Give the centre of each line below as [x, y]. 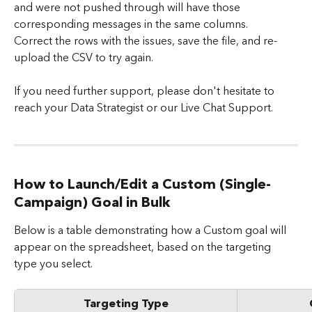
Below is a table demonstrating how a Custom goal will [151, 231]
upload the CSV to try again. [84, 58]
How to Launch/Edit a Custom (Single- [142, 185]
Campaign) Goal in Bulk [92, 203]
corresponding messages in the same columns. [132, 25]
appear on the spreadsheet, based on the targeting [144, 248]
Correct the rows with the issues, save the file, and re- [146, 41]
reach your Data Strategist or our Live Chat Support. [145, 108]
